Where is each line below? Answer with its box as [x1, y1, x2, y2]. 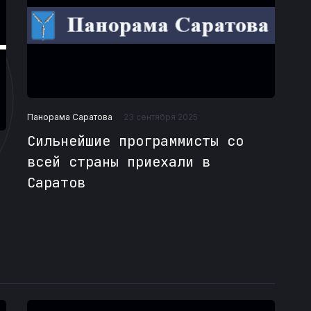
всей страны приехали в [26, 153, 210, 171]
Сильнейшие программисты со [26, 132, 244, 151]
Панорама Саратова [26, 111, 112, 122]
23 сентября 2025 [123, 112, 198, 123]
